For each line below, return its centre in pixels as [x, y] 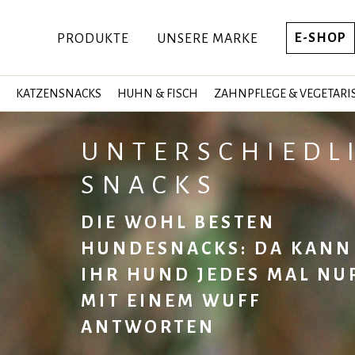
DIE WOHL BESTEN [178, 223]
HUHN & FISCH [157, 94]
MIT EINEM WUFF [171, 301]
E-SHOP [321, 38]
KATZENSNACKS [58, 94]
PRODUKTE [93, 39]
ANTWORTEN [148, 327]
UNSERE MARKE [208, 39]
